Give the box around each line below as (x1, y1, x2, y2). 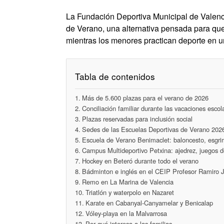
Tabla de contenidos (75, 70, 155, 83)
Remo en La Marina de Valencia (81, 177, 173, 186)
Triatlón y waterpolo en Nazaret (85, 187, 174, 197)
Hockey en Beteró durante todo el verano (81, 156, 198, 165)
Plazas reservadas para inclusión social (81, 114, 192, 123)
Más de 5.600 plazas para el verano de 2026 (81, 93, 208, 102)
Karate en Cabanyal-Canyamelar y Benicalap (85, 198, 213, 207)
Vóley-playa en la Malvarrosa (85, 208, 167, 218)
